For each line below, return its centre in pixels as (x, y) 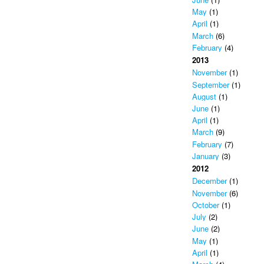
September (210, 84)
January (205, 156)
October (205, 204)
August (204, 96)
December (209, 181)
